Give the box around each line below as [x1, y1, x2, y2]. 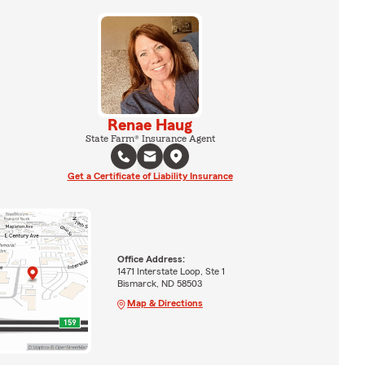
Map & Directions [126, 297, 203, 308]
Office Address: [117, 253, 185, 264]
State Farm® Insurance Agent [85, 134, 215, 143]
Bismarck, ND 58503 [117, 278, 202, 288]
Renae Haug [108, 117, 192, 134]
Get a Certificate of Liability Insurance [67, 171, 233, 181]
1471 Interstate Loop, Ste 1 [117, 266, 225, 276]
